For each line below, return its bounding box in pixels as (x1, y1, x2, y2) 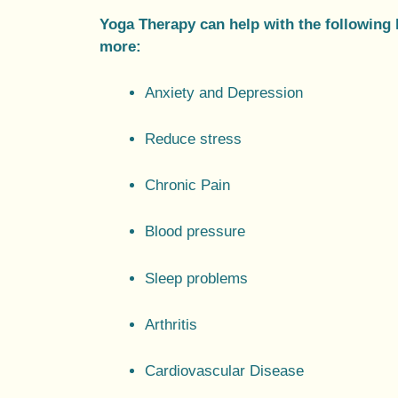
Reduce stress (145, 131, 242, 148)
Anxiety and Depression (145, 84, 303, 101)
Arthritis (145, 315, 202, 333)
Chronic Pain (145, 177, 230, 195)
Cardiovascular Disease (145, 362, 304, 380)
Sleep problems (145, 269, 248, 287)
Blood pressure (145, 223, 245, 241)
